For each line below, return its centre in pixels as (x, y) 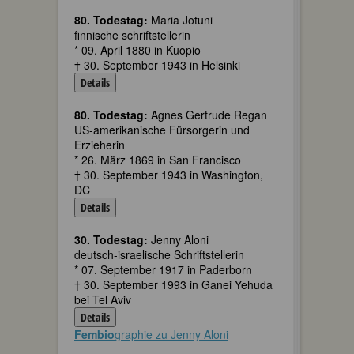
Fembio (94, 334)
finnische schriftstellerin (132, 35)
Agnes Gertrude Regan (207, 115)
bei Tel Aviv (103, 299)
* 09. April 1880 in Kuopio (137, 50)
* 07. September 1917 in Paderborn (163, 269)
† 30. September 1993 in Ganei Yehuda (173, 284)
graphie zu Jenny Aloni (171, 334)
